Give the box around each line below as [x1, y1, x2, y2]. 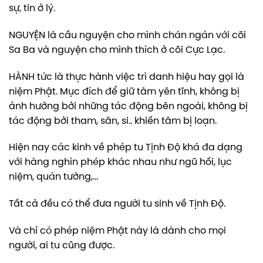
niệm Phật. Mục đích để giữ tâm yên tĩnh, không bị [9, 86, 240, 97]
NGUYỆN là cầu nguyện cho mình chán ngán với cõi [9, 30, 246, 41]
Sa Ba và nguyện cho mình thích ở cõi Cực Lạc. [9, 45, 225, 55]
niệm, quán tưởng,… [9, 172, 98, 183]
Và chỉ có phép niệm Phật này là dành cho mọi [9, 226, 226, 237]
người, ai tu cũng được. [9, 241, 114, 251]
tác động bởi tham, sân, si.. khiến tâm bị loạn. [9, 116, 217, 126]
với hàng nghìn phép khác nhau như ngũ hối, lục [9, 157, 232, 168]
